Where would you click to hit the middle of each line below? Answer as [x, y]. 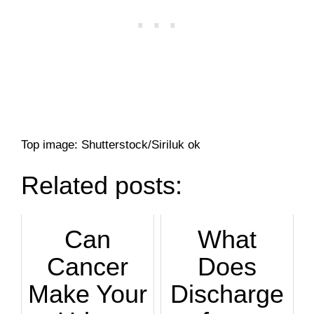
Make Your [88, 294]
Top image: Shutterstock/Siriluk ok [111, 145]
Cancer [88, 266]
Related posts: [102, 186]
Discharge [227, 294]
